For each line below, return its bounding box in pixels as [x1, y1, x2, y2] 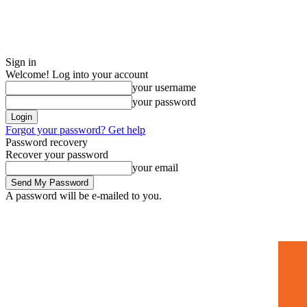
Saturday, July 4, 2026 [5, 206, 81, 217]
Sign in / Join [106, 206, 150, 217]
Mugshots [222, 206, 257, 217]
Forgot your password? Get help [5, 124, 145, 136]
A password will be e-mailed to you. [5, 190, 162, 201]
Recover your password [5, 149, 108, 160]
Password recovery [5, 136, 88, 148]
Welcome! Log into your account [5, 69, 148, 80]
